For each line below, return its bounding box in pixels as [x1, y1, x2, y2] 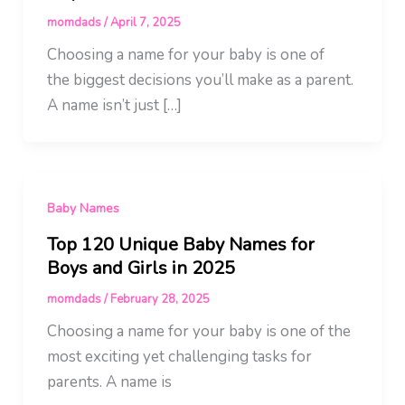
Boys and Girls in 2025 [46, 255, 235, 280]
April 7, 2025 [109, 14, 181, 32]
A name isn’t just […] [46, 95, 182, 117]
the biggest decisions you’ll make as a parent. [46, 70, 353, 91]
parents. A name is [46, 371, 172, 392]
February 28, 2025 [109, 290, 210, 307]
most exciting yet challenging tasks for [46, 345, 312, 367]
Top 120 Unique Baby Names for [46, 231, 315, 257]
